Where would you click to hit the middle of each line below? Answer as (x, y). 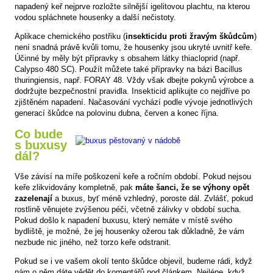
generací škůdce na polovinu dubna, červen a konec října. (117, 113)
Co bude (39, 134)
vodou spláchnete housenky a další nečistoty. (95, 17)
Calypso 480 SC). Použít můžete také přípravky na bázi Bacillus (129, 69)
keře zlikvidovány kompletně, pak (75, 188)
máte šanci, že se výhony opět (192, 188)
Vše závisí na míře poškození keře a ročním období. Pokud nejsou (133, 177)
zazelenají (34, 199)
